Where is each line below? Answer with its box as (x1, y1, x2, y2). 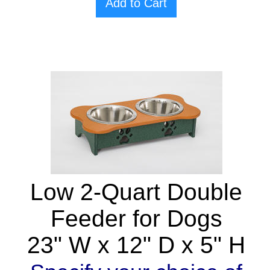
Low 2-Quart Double (30, 179, 242, 206)
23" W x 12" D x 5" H (27, 232, 245, 259)
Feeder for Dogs (50, 206, 222, 232)
